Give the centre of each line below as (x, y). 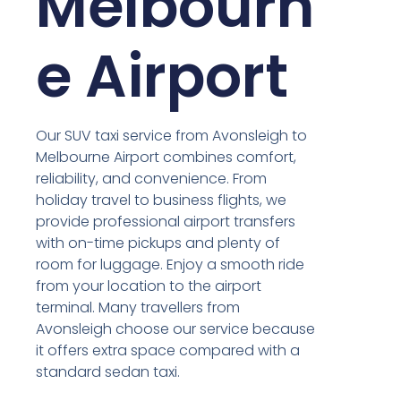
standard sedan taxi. (108, 372)
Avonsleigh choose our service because (176, 329)
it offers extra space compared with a (168, 351)
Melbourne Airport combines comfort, (166, 158)
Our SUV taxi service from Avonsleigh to (172, 136)
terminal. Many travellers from (138, 308)
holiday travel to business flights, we (162, 200)
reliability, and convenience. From (152, 179)
